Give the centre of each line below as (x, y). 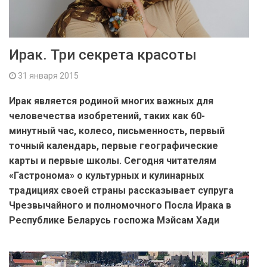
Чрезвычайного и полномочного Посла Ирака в (120, 206)
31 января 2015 (47, 76)
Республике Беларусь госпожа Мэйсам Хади (114, 221)
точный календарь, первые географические (114, 146)
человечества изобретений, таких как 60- (107, 116)
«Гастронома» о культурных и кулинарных (106, 176)
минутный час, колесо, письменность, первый (117, 131)
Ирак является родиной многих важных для (111, 101)
